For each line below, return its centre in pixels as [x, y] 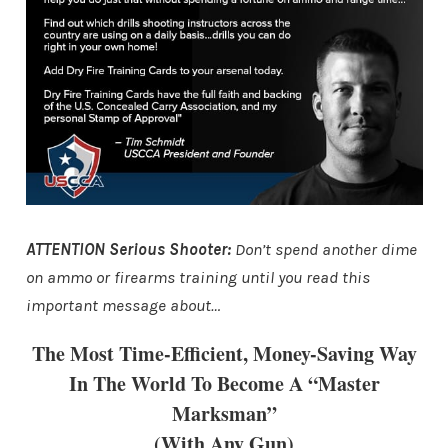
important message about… [122, 305]
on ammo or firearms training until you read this [197, 277]
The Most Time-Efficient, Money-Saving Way [224, 354]
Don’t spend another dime [325, 249]
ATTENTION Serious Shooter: [130, 249]
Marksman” [224, 414]
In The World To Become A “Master [224, 384]
